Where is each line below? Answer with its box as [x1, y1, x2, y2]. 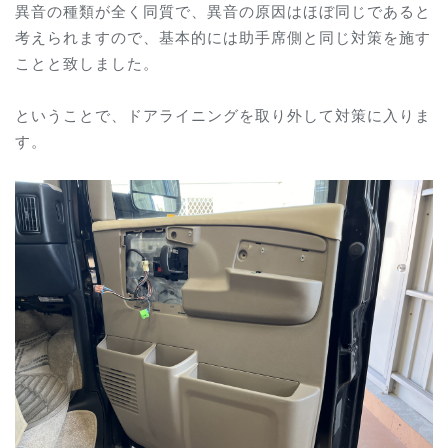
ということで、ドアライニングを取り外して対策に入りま [15, 103, 431, 125]
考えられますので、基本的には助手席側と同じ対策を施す [15, 25, 431, 47]
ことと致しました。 [15, 51, 159, 73]
